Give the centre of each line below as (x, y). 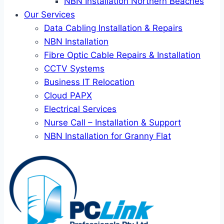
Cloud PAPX (68, 95)
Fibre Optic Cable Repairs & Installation (122, 55)
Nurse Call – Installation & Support (112, 122)
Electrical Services (80, 109)
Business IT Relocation (89, 82)
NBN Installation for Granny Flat (107, 136)
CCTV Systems (74, 68)
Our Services (49, 14)
